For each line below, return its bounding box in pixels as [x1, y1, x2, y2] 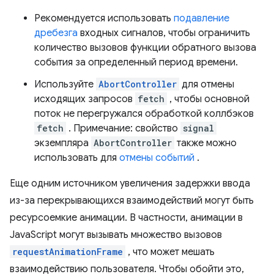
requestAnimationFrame [12, 246, 123, 258]
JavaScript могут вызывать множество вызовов [10, 229, 222, 242]
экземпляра [34, 137, 91, 150]
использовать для [34, 152, 119, 165]
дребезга [34, 27, 78, 40]
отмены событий [119, 152, 194, 165]
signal [183, 122, 214, 135]
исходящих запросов [34, 93, 135, 106]
